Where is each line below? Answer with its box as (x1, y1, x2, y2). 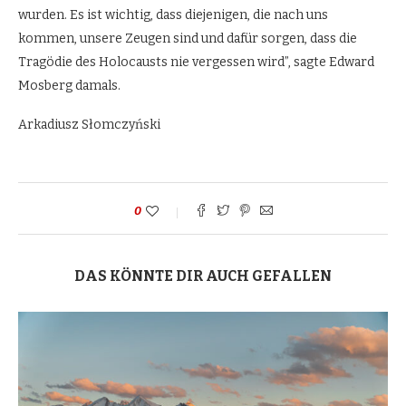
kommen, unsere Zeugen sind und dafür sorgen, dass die (18, 30, 357, 46)
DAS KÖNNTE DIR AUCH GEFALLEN (74, 266, 332, 285)
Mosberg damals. (18, 77, 121, 93)
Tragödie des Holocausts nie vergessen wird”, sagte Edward (18, 53, 374, 70)
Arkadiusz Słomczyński (18, 116, 160, 132)
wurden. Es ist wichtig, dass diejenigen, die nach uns (18, 6, 328, 23)
